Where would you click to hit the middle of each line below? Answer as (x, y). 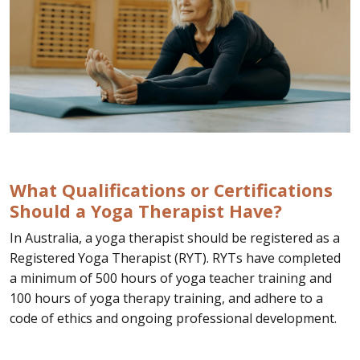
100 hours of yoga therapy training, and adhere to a (166, 298)
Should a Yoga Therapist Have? (146, 211)
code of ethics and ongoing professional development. (173, 318)
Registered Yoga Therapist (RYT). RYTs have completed (175, 258)
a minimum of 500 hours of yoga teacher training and (171, 278)
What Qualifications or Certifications (171, 190)
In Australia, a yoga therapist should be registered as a (175, 237)
